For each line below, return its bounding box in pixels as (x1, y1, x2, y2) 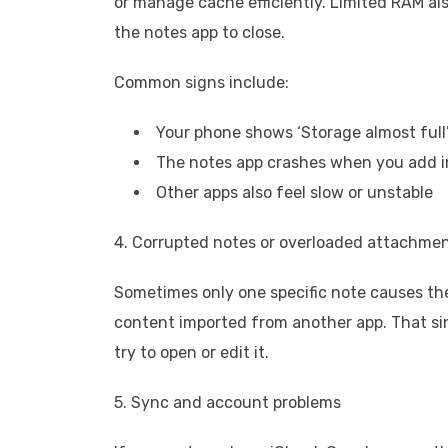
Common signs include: (114, 73, 289, 92)
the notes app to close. (114, 23, 285, 42)
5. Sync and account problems (114, 393, 341, 412)
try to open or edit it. (114, 343, 269, 362)
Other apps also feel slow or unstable (156, 183, 433, 202)
